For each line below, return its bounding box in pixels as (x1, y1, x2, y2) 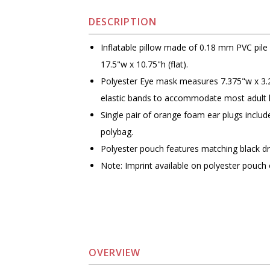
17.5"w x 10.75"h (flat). (101, 58, 189, 70)
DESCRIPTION (89, 15, 157, 29)
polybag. (101, 125, 134, 137)
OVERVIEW (89, 246, 141, 260)
